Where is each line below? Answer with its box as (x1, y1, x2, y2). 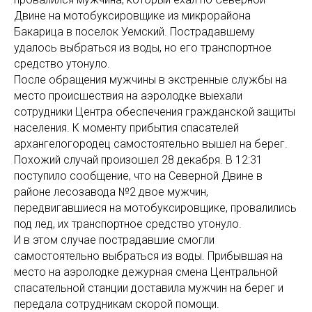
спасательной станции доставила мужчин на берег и (14, 281, 283, 295)
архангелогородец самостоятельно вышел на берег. (14, 137, 288, 151)
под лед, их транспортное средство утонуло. (14, 217, 242, 231)
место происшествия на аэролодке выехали (14, 89, 242, 103)
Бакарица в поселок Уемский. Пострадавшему (14, 25, 255, 39)
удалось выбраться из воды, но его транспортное (14, 41, 272, 55)
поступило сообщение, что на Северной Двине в (14, 169, 263, 183)
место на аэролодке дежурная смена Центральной (14, 265, 278, 279)
